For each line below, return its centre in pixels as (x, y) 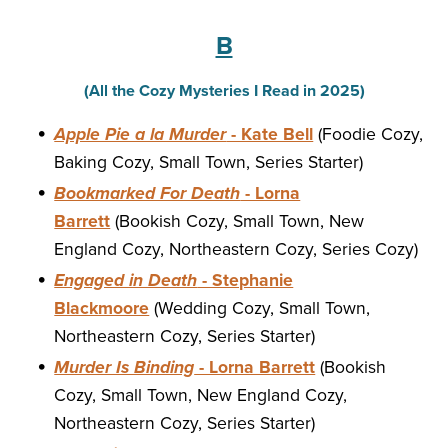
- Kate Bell (270, 135)
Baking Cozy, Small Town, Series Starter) (209, 163)
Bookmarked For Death (147, 194)
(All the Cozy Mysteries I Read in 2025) (224, 91)
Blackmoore (102, 309)
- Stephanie (245, 281)
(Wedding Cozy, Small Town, (260, 309)
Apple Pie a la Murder (140, 135)
